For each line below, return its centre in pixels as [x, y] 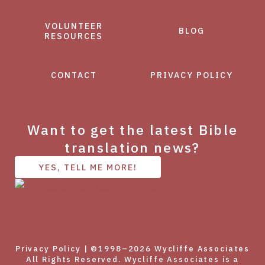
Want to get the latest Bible [132, 129]
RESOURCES [74, 36]
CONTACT [74, 75]
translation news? [132, 147]
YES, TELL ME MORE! [88, 167]
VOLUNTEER [74, 26]
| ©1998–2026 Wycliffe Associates [165, 249]
